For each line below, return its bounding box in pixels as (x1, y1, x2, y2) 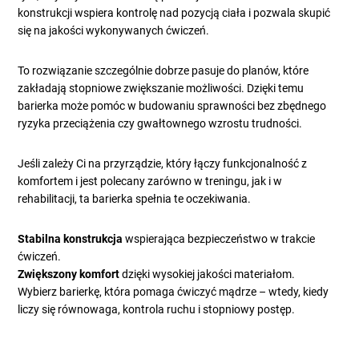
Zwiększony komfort (18, 268, 120, 281)
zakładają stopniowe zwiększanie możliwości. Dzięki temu (18, 82, 305, 95)
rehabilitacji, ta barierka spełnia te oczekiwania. (18, 192, 252, 206)
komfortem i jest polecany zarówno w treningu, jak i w (18, 175, 283, 188)
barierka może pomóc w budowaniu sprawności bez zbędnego (18, 99, 327, 113)
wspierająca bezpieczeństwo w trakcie (123, 232, 316, 246)
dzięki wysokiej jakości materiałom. (119, 268, 296, 281)
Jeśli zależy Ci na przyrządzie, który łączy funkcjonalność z (18, 157, 308, 171)
